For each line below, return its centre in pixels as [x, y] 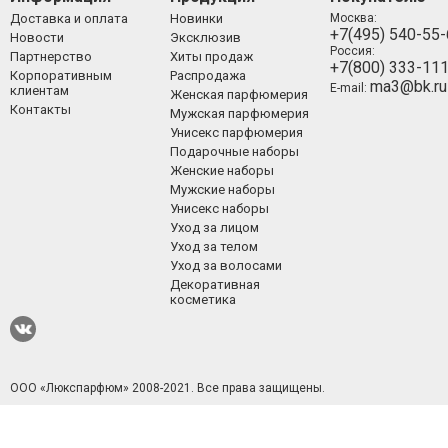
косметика [202, 299]
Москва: [353, 17]
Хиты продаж [211, 56]
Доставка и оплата [69, 18]
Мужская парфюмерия [239, 113]
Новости [37, 37]
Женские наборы [221, 170]
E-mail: [349, 87]
